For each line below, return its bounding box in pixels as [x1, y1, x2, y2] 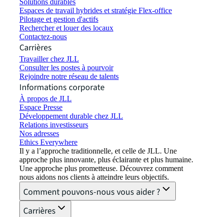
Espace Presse [19, 103, 62, 112]
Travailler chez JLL [19, 55, 79, 63]
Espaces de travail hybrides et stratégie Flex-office [19, 6, 172, 15]
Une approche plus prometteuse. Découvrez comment [19, 164, 183, 173]
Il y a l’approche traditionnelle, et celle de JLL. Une [19, 147, 177, 155]
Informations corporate [19, 81, 105, 94]
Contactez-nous [19, 32, 67, 41]
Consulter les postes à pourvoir [19, 63, 113, 72]
